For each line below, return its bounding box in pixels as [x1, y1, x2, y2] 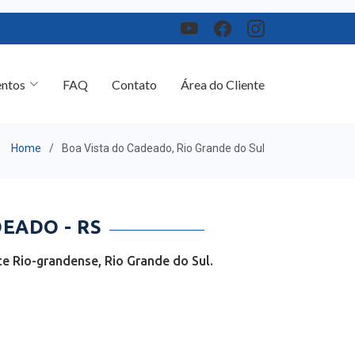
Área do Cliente [181, 63, 265, 79]
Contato [112, 63, 157, 79]
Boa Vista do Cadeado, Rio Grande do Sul [62, 135, 265, 147]
